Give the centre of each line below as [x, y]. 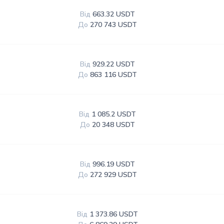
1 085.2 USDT [114, 114]
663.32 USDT [114, 14]
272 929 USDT [114, 175]
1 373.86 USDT [114, 214]
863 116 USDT [114, 75]
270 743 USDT [114, 25]
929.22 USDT [114, 64]
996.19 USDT [114, 164]
